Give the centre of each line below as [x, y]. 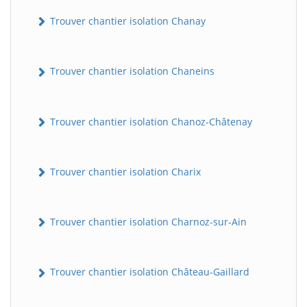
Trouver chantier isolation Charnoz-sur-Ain [147, 222]
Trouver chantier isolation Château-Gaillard [148, 272]
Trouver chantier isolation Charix [124, 171]
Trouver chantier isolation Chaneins [131, 71]
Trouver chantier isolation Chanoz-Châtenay [150, 121]
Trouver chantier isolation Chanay [126, 21]
